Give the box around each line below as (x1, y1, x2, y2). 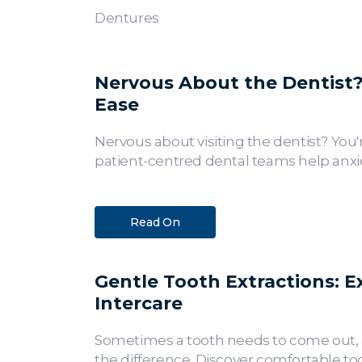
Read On (130, 214, 180, 229)
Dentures (95, 10, 159, 27)
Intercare (95, 292, 183, 314)
